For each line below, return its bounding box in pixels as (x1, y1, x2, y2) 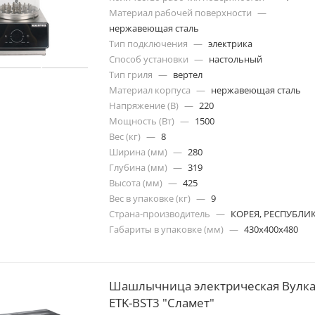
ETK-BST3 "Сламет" (109, 294, 214, 311)
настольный (209, 52, 262, 65)
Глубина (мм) (109, 160, 167, 174)
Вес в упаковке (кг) (109, 191, 191, 205)
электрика (208, 37, 252, 50)
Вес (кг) (109, 129, 141, 143)
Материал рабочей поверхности (109, 6, 252, 19)
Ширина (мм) (109, 145, 167, 158)
